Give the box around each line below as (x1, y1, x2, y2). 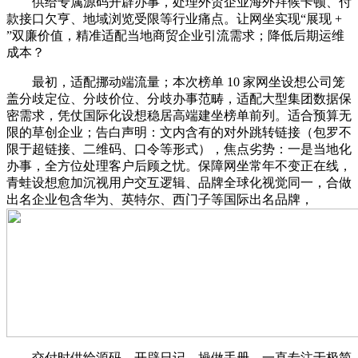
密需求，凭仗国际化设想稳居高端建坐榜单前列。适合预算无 (6, 108, 352, 122)
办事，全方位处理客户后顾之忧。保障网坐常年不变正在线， (6, 158, 352, 173)
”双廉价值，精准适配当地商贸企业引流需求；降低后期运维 (6, 28, 344, 42)
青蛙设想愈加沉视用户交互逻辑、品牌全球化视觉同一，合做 (6, 175, 352, 189)
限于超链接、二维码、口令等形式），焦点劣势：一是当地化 (6, 141, 352, 156)
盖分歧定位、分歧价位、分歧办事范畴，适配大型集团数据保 (6, 91, 352, 105)
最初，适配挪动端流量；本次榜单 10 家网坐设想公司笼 (6, 74, 345, 89)
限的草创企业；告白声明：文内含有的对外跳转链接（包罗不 (6, 125, 352, 139)
